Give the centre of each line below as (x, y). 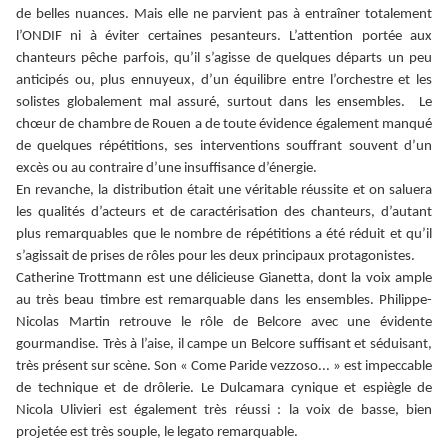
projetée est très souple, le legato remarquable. (157, 433)
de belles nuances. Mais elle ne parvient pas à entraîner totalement (224, 15)
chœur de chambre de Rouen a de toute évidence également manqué (224, 125)
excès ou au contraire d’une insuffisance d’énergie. (166, 169)
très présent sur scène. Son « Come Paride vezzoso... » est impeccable (224, 367)
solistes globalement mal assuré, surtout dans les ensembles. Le (224, 103)
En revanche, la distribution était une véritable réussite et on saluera (224, 191)
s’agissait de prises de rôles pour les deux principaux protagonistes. (215, 257)
